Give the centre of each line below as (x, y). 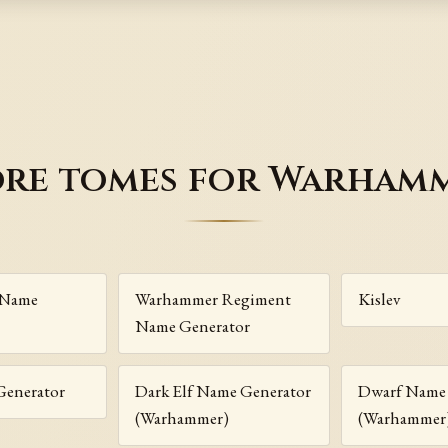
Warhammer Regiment (212, 299)
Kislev (379, 299)
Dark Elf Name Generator (222, 391)
